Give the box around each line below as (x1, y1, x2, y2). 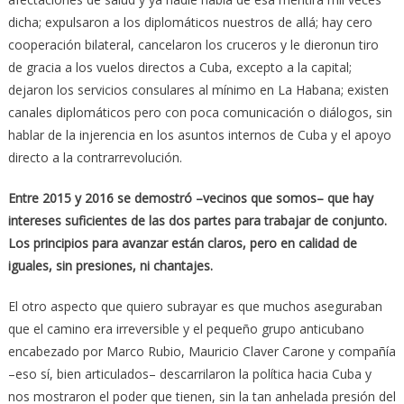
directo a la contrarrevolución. (7, 148, 182, 166)
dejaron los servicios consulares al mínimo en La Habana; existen (7, 80, 389, 98)
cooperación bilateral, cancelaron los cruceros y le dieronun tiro (7, 35, 379, 53)
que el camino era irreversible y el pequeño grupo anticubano (7, 319, 364, 337)
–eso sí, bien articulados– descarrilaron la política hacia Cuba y (7, 364, 372, 382)
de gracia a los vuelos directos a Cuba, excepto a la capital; (7, 58, 352, 76)
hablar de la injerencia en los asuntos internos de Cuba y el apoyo (7, 125, 391, 143)
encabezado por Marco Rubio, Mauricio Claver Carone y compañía (7, 342, 396, 360)
